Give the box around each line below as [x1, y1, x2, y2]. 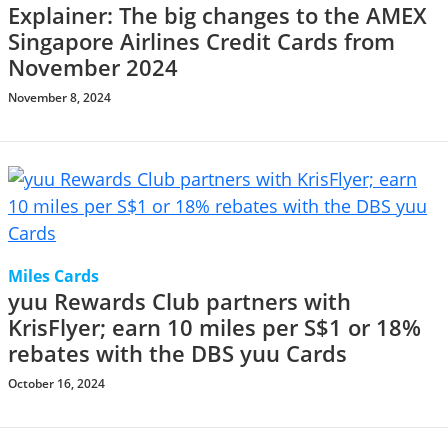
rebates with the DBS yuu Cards [8, 339, 347, 368]
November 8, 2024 [8, 89, 111, 106]
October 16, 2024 [8, 375, 105, 392]
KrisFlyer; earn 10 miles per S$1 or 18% [8, 313, 421, 342]
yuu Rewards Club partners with [8, 287, 351, 316]
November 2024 [8, 53, 178, 82]
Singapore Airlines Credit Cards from [8, 27, 395, 56]
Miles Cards [8, 265, 99, 287]
